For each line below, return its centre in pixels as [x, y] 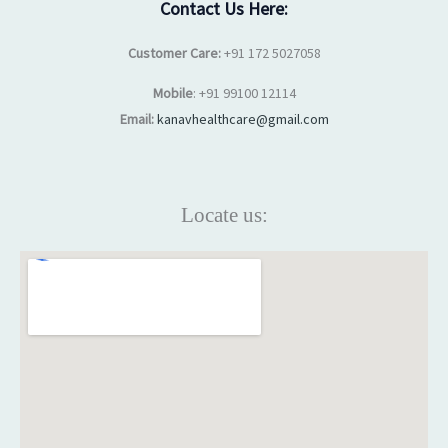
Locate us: [224, 214]
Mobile [172, 92]
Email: [136, 118]
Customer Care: [174, 52]
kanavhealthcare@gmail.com [242, 118]
